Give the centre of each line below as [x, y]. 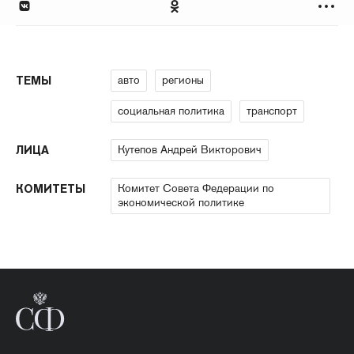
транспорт [272, 111]
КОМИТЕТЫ [51, 189]
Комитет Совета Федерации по [196, 188]
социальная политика [171, 111]
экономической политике [181, 203]
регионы [183, 80]
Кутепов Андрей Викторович [190, 150]
